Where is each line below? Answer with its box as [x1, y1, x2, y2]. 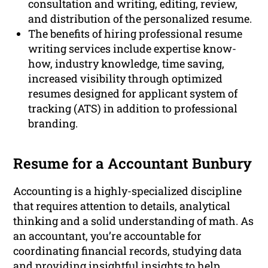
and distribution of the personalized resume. [28, 11, 252, 26]
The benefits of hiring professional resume [28, 26, 243, 41]
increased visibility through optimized [28, 71, 223, 86]
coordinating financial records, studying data [13, 243, 242, 258]
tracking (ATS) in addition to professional [28, 101, 238, 116]
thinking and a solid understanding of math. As [13, 214, 254, 229]
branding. [28, 116, 78, 131]
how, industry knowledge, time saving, [28, 56, 225, 71]
